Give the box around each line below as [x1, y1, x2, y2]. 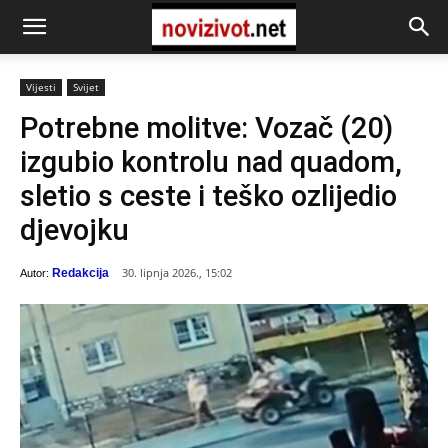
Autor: [20, 266, 49, 279]
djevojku [20, 213, 129, 247]
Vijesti [26, 80, 56, 94]
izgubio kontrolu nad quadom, [20, 145, 402, 179]
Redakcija [52, 265, 109, 280]
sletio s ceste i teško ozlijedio [20, 179, 397, 213]
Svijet [73, 80, 99, 94]
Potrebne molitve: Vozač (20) [20, 111, 393, 145]
